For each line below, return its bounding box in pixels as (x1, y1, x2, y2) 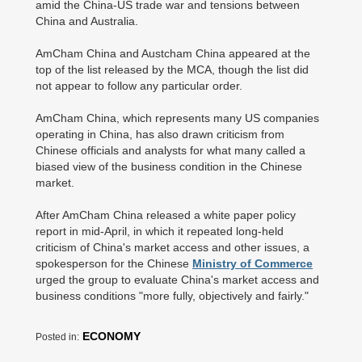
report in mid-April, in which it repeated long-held (36, 225, 284, 238)
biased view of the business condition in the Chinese (36, 160, 302, 173)
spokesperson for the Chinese (36, 257, 192, 270)
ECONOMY (82, 330, 141, 343)
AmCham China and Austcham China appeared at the (36, 47, 310, 60)
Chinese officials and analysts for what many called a (36, 144, 305, 157)
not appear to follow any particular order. (36, 79, 242, 92)
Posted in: (36, 331, 79, 343)
